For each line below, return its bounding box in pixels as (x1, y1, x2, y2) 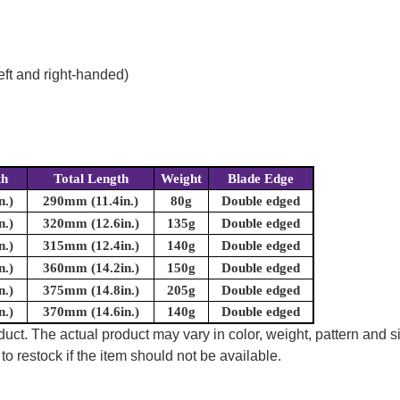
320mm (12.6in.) (42, 216, 139, 231)
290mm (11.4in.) (43, 194, 138, 209)
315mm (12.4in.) (42, 238, 139, 254)
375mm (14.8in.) (42, 283, 139, 298)
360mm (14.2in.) (42, 261, 139, 276)
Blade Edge (228, 171, 294, 187)
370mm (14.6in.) (42, 304, 139, 320)
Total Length (53, 171, 129, 187)
